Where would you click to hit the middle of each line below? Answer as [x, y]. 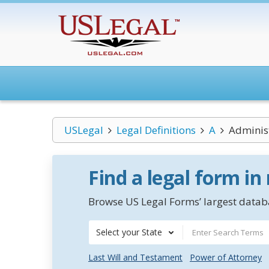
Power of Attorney [226, 257]
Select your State [129, 232]
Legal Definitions [156, 130]
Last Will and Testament [135, 257]
